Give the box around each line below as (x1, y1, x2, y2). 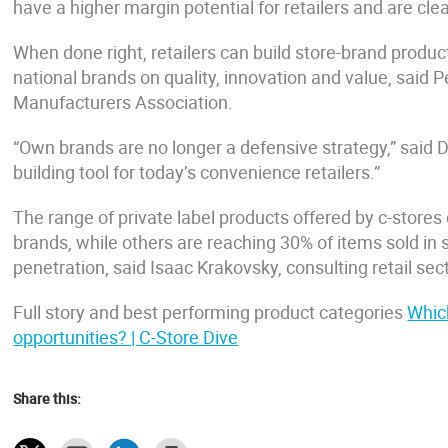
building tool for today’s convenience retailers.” (13, 160, 381, 184)
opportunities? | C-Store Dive (13, 325, 239, 349)
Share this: (13, 389, 82, 408)
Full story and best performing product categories (13, 300, 408, 324)
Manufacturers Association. (13, 90, 234, 114)
